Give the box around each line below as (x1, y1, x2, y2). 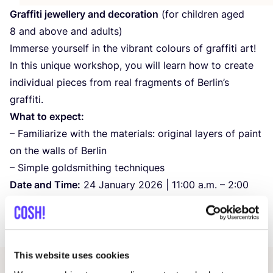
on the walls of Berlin (10, 144, 107, 157)
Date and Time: (10, 178, 80, 191)
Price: (10, 212, 36, 225)
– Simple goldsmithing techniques (10, 161, 165, 174)
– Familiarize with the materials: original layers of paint (10, 127, 261, 140)
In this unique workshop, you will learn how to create (10, 58, 253, 71)
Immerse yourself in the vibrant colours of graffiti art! (10, 41, 256, 54)
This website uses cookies (14, 250, 130, 261)
